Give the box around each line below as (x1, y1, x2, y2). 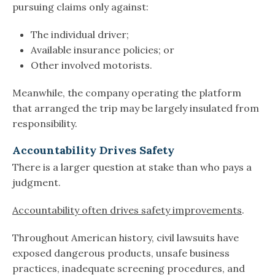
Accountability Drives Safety (12, 143, 174, 158)
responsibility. (12, 117, 77, 130)
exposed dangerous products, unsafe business (12, 247, 230, 260)
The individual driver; (31, 28, 129, 41)
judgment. (12, 176, 61, 189)
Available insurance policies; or (31, 44, 174, 56)
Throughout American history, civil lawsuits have (12, 231, 239, 244)
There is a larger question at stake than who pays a (12, 161, 252, 174)
